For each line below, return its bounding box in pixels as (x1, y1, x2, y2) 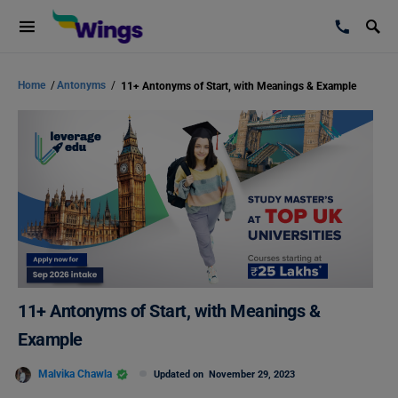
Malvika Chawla (38, 367, 112, 380)
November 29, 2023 (209, 369, 295, 380)
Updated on (154, 369, 209, 380)
